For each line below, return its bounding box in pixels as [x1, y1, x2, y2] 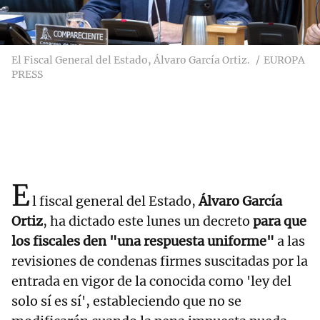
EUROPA [264, 54, 305, 67]
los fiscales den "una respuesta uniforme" [11, 233, 274, 250]
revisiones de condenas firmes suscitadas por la [11, 253, 308, 270]
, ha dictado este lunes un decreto [43, 213, 250, 230]
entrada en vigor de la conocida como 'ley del [11, 273, 291, 290]
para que [250, 213, 306, 230]
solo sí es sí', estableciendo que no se [11, 293, 241, 310]
